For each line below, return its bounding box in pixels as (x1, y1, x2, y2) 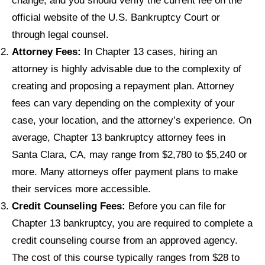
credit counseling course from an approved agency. (12, 234, 238, 247)
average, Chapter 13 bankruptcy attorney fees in (12, 131, 225, 144)
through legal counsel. (12, 28, 109, 41)
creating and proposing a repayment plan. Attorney (12, 80, 234, 92)
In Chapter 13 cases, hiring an (81, 46, 217, 58)
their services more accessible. (12, 183, 151, 195)
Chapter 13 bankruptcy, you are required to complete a (12, 217, 253, 230)
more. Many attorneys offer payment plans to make (12, 166, 238, 178)
